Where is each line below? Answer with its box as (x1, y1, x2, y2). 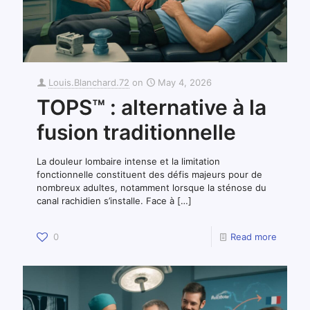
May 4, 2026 (158, 76, 212, 88)
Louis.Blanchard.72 (48, 76, 129, 88)
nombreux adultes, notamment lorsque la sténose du (37, 181, 266, 193)
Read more (230, 230, 277, 242)
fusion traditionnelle (37, 119, 236, 145)
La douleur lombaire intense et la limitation (37, 155, 220, 167)
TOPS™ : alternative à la (37, 94, 266, 120)
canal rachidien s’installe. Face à (37, 194, 174, 206)
